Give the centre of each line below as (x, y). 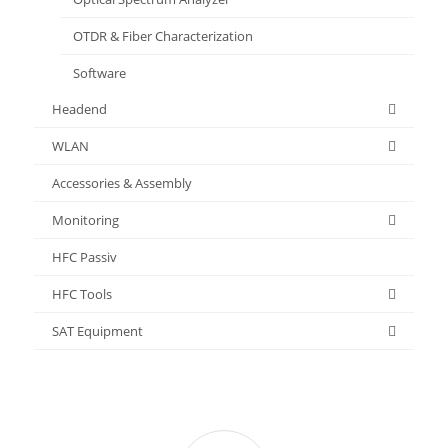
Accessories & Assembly (121, 182)
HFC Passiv (84, 256)
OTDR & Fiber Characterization (162, 35)
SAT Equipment (97, 330)
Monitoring (85, 219)
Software (99, 72)
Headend (79, 108)
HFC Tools (81, 293)
